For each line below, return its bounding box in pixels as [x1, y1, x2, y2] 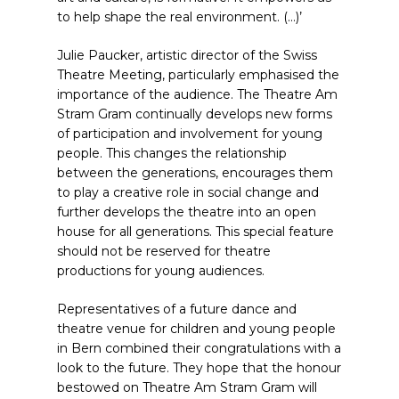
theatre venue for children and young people [57, 321, 336, 337]
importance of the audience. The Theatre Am [57, 86, 338, 102]
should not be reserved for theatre [57, 243, 271, 259]
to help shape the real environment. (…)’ [57, 9, 302, 25]
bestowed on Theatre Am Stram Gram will [57, 379, 317, 395]
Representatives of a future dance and [57, 301, 297, 317]
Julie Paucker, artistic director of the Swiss [57, 47, 317, 63]
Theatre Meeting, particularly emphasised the [57, 67, 339, 83]
